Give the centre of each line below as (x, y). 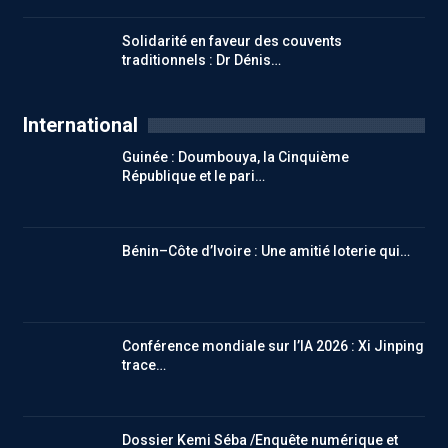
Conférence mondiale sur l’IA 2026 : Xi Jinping (273, 345)
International (80, 124)
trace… (144, 364)
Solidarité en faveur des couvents (232, 41)
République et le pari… (193, 175)
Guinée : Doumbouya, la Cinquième (235, 156)
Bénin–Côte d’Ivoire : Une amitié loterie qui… (266, 251)
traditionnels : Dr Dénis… (201, 60)
